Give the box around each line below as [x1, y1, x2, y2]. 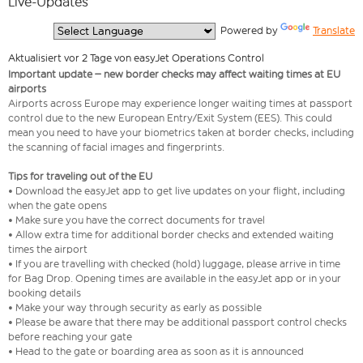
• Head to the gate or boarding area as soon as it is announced [8, 345, 304, 358]
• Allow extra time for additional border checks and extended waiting [8, 228, 334, 241]
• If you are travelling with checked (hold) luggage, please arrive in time [8, 258, 340, 271]
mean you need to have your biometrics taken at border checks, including [8, 126, 354, 139]
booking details [8, 287, 83, 300]
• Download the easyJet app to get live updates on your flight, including [8, 185, 345, 198]
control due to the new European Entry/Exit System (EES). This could [8, 112, 332, 125]
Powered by [216, 24, 280, 36]
